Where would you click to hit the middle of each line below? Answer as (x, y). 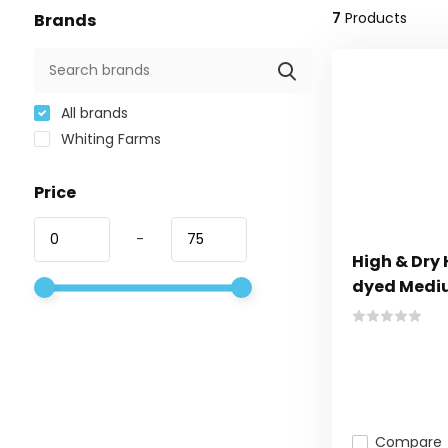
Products (373, 18)
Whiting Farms (108, 139)
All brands (92, 113)
